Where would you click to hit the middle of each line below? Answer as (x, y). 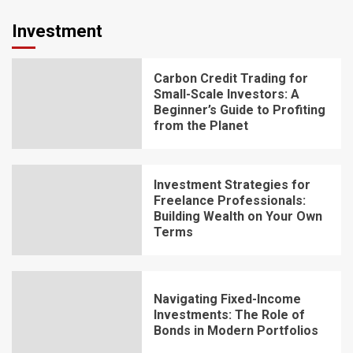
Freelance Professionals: (229, 201)
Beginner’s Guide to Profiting (239, 110)
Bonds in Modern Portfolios (236, 331)
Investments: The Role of (229, 315)
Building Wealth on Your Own (238, 217)
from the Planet (201, 126)
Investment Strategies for (232, 185)
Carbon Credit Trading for (230, 79)
